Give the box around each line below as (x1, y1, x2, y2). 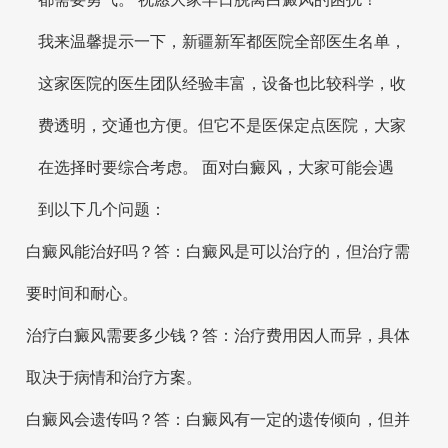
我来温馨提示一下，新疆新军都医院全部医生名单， (38, 32, 407, 50)
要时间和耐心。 (25, 284, 138, 302)
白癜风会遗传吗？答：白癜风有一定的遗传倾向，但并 (25, 410, 410, 428)
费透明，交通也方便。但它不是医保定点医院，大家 (38, 116, 407, 134)
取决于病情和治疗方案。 (25, 368, 202, 386)
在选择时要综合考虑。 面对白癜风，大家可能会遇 (38, 158, 395, 176)
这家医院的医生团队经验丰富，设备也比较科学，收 (38, 74, 407, 92)
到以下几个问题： (38, 200, 167, 218)
